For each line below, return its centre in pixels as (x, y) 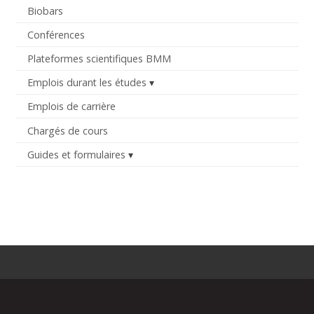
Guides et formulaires (76, 154)
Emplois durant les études (87, 83)
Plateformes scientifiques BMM (99, 59)
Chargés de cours (67, 130)
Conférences (56, 35)
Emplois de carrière (71, 107)
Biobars (45, 11)
